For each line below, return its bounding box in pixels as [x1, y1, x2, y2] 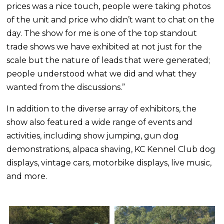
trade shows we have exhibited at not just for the [6, 42, 202, 51]
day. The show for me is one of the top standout [6, 28, 197, 38]
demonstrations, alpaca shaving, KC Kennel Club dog [6, 144, 216, 154]
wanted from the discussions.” [6, 82, 125, 92]
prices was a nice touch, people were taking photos [6, 1, 211, 11]
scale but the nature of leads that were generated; [6, 55, 210, 65]
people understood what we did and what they [6, 69, 197, 78]
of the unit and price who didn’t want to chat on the [6, 15, 215, 24]
